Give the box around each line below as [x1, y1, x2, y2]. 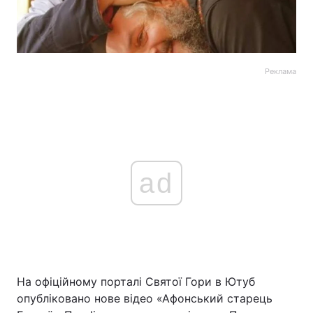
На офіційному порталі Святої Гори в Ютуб [17, 275, 255, 289]
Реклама [265, 66, 296, 76]
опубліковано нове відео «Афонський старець [17, 291, 272, 305]
